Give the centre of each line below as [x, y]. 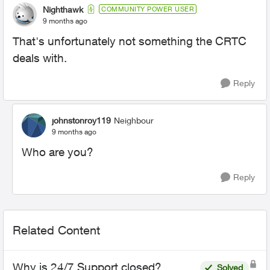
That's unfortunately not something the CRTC [130, 41]
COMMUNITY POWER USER [148, 9]
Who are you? [58, 152]
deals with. [40, 58]
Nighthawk [63, 9]
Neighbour [134, 120]
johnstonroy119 [81, 120]
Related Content [56, 230]
